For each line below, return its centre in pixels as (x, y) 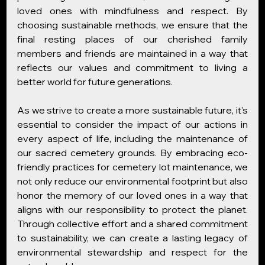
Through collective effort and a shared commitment (132, 224)
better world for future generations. (95, 82)
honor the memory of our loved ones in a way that (132, 195)
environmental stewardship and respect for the (132, 252)
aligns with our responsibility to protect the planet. (132, 209)
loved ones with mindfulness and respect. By (132, 11)
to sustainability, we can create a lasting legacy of (132, 238)
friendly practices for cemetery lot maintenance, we (132, 167)
